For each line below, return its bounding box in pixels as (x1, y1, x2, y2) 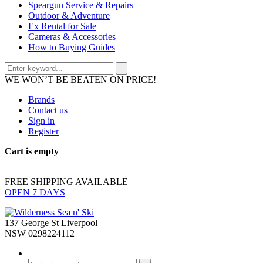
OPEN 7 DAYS (5, 187, 65, 197)
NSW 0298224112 (5, 228, 75, 238)
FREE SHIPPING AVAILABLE (5, 177, 128, 187)
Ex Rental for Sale (28, 21, 96, 31)
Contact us (28, 105, 68, 115)
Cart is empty (5, 146, 59, 156)
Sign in (28, 116, 55, 126)
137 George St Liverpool (5, 218, 97, 228)
